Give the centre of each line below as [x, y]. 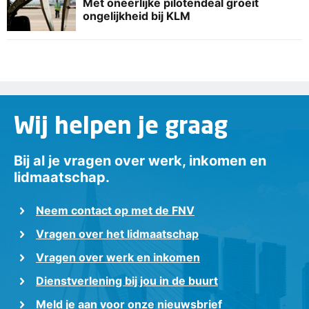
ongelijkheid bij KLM [137, 16]
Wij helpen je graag [121, 125]
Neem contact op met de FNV [115, 211]
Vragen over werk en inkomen [118, 258]
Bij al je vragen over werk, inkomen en [140, 161]
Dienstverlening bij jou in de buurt [127, 281]
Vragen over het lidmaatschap [117, 234]
